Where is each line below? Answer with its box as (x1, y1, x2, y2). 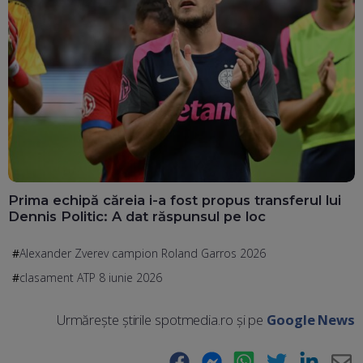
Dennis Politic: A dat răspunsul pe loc (8, 207, 266, 224)
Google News (267, 310, 355, 329)
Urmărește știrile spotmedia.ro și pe (56, 310, 267, 329)
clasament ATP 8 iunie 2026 (19, 269, 162, 285)
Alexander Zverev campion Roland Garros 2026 (19, 245, 266, 261)
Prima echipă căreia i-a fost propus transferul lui (8, 191, 341, 208)
